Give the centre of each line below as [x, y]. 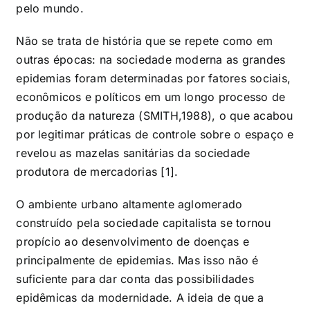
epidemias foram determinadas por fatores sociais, [154, 78]
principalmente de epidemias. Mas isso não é [137, 260]
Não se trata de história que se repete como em [145, 40]
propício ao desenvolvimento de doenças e [133, 241]
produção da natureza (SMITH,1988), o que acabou [155, 115]
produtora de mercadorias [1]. [97, 171]
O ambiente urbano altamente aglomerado [129, 204]
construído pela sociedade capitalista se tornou [144, 222]
